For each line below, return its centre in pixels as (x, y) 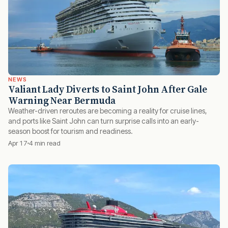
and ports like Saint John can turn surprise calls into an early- (104, 121)
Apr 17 (18, 143)
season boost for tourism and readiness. (70, 131)
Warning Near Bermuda (62, 100)
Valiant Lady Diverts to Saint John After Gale (108, 89)
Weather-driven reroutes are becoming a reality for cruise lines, (108, 110)
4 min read (45, 143)
